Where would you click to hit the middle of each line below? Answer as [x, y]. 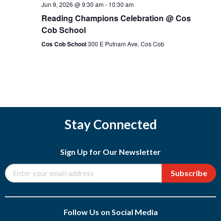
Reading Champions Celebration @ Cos [116, 18]
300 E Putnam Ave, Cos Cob [126, 44]
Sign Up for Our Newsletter [110, 152]
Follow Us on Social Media [110, 212]
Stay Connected [110, 125]
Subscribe [189, 173]
